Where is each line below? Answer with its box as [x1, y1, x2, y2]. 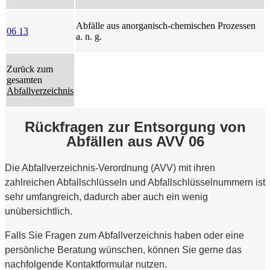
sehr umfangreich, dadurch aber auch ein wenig [5, 191, 208, 202]
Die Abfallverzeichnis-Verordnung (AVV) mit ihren [5, 162, 215, 173]
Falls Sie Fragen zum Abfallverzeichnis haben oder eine [5, 230, 244, 240]
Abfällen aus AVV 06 [66, 133, 204, 149]
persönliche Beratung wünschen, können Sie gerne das [5, 244, 242, 255]
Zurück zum [7, 63, 53, 74]
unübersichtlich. [5, 206, 72, 216]
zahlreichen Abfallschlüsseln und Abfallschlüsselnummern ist [5, 177, 265, 187]
